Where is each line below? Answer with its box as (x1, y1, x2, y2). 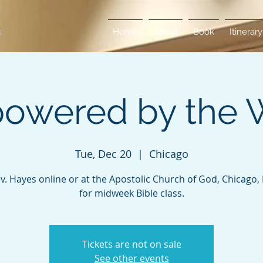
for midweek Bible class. (79, 187, 184, 200)
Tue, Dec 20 (75, 147, 131, 161)
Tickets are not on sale (82, 238, 181, 251)
